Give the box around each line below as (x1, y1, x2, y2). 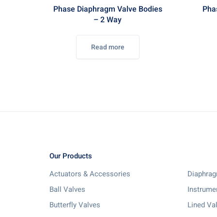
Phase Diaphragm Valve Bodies (53, 3, 162, 15)
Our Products (49, 151, 92, 161)
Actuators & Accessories (49, 169, 130, 179)
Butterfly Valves (49, 200, 100, 210)
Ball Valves (49, 184, 85, 195)
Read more (91, 42, 124, 52)
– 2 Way (93, 14, 122, 26)
